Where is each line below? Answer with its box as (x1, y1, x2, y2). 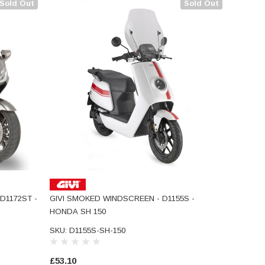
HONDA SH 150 (49, 206, 106, 216)
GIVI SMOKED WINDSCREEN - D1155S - (49, 193, 195, 203)
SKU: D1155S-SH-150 (49, 225, 125, 235)
